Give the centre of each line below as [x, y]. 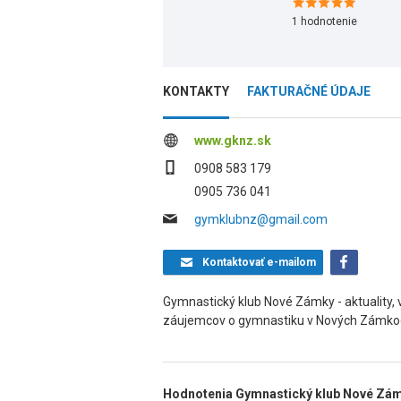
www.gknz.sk [233, 141]
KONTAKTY [196, 91]
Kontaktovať [233, 262]
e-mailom [290, 262]
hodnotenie [327, 21]
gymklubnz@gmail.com [261, 219]
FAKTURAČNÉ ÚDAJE [309, 91]
